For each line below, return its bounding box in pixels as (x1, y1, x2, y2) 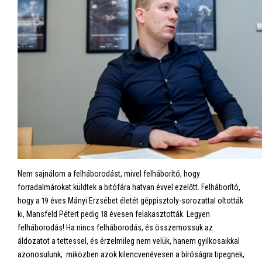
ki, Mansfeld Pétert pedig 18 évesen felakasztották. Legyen (18, 209, 210, 219)
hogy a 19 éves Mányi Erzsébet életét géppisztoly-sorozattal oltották (18, 196, 243, 205)
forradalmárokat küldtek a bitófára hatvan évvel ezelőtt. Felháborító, (18, 182, 240, 192)
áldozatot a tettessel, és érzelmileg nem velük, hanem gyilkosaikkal (18, 236, 240, 246)
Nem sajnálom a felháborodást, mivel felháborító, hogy (18, 169, 200, 178)
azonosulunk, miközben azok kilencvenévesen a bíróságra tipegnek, (18, 250, 244, 259)
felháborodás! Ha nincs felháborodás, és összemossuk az (18, 223, 213, 232)
